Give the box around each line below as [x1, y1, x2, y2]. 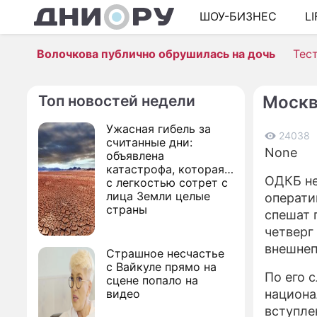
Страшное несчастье [106, 246, 224, 260]
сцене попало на [106, 273, 198, 287]
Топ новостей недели [38, 92, 195, 110]
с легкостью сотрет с [106, 175, 228, 190]
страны [106, 202, 147, 217]
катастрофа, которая [106, 162, 224, 176]
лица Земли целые [106, 189, 210, 203]
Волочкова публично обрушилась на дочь [37, 47, 275, 61]
